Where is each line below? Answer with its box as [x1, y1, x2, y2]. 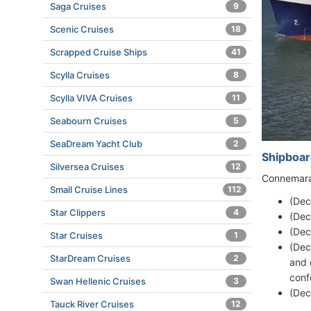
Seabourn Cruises [50, 115, 127, 126]
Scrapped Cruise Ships [50, 47, 147, 58]
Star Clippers [50, 207, 106, 218]
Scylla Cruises [50, 69, 110, 81]
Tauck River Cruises [50, 299, 134, 310]
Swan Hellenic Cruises [50, 276, 146, 287]
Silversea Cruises [50, 161, 124, 172]
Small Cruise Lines [50, 184, 128, 195]
